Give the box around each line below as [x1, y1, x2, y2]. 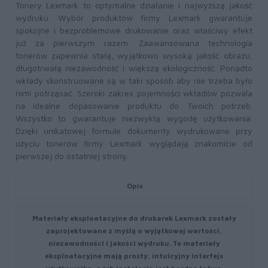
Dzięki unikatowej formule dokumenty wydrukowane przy [16, 126, 252, 136]
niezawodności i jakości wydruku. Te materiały [48, 238, 220, 248]
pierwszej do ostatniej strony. [16, 151, 129, 161]
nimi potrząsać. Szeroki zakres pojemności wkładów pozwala [16, 88, 252, 98]
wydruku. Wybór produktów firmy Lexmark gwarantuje [16, 13, 252, 23]
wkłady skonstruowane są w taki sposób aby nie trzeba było [16, 75, 252, 86]
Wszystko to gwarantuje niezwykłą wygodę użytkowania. [16, 113, 252, 123]
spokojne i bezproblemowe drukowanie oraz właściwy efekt [16, 25, 252, 35]
